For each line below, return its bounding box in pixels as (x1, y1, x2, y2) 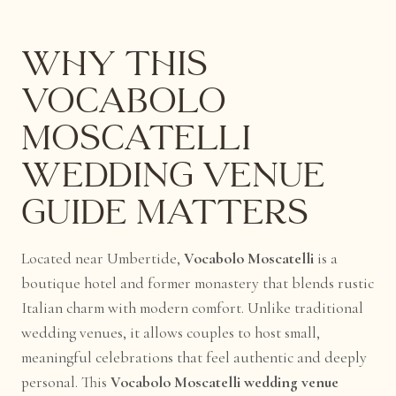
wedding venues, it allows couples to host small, (21, 324, 321, 343)
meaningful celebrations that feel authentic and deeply (21, 348, 368, 368)
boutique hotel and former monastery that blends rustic (21, 274, 375, 293)
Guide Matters (21, 189, 309, 235)
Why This (21, 41, 209, 87)
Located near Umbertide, (21, 249, 185, 269)
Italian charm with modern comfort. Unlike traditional (21, 299, 364, 318)
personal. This (21, 373, 111, 392)
